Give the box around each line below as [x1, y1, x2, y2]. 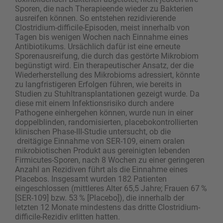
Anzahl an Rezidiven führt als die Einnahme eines [15, 165, 188, 175]
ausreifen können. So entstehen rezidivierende [15, 13, 176, 23]
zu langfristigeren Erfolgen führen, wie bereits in [15, 80, 182, 90]
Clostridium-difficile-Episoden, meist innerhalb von [15, 23, 190, 33]
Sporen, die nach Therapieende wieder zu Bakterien [15, 4, 193, 14]
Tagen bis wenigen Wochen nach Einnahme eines [15, 32, 188, 42]
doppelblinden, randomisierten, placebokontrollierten [15, 117, 198, 127]
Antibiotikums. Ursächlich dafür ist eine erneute [15, 42, 180, 52]
